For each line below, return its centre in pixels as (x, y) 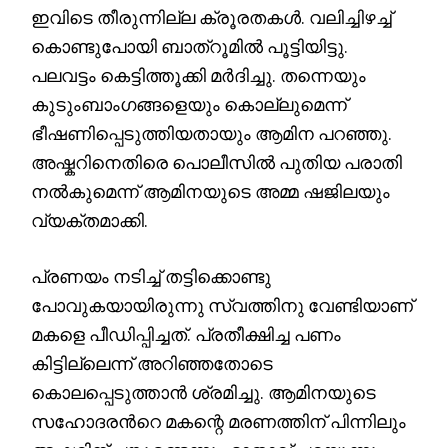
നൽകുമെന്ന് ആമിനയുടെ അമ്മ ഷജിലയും (211, 191)
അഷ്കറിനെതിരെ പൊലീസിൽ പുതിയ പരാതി (217, 162)
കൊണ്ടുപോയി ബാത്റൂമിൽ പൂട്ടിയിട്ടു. (190, 46)
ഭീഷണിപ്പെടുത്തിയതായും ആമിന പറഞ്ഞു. (212, 133)
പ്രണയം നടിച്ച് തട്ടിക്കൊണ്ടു (151, 276)
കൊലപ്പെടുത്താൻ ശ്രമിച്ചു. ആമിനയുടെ (204, 392)
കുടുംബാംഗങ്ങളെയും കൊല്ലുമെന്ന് (189, 104)
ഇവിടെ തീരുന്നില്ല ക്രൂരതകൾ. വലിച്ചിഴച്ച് (212, 17)
